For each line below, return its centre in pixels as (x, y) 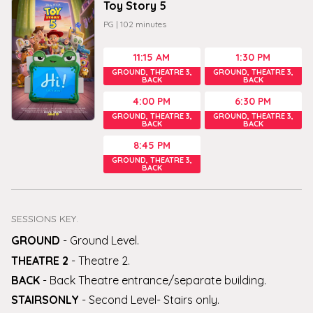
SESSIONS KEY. (45, 219)
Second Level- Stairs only (153, 300)
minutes (151, 24)
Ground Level (103, 241)
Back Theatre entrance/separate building (157, 280)
